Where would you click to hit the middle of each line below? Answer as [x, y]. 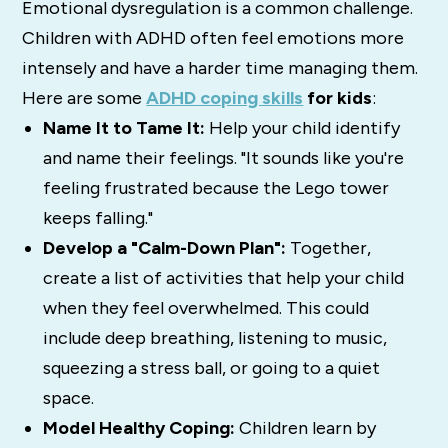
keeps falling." [97, 217]
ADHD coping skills [225, 97]
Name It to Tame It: [123, 127]
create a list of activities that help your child [223, 277]
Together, [328, 247]
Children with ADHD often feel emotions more [213, 37]
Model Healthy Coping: [138, 427]
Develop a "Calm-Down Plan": [164, 247]
